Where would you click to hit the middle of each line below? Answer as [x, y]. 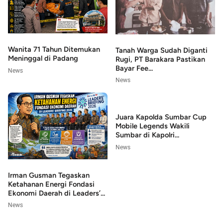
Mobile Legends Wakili [153, 126]
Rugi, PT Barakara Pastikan [160, 59]
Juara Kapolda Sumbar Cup [161, 117]
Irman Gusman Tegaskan [49, 175]
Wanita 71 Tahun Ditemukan [54, 50]
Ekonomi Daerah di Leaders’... [56, 193]
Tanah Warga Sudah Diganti [162, 51]
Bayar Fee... [134, 68]
